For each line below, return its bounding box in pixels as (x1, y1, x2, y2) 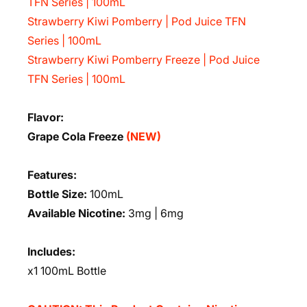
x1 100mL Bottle (27, 264, 106, 278)
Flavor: (27, 110, 64, 124)
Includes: (27, 245, 75, 258)
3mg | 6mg (125, 206, 184, 220)
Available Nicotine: (27, 206, 125, 220)
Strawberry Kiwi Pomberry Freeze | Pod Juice (27, 53, 260, 66)
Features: (27, 168, 77, 182)
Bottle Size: (27, 187, 87, 201)
